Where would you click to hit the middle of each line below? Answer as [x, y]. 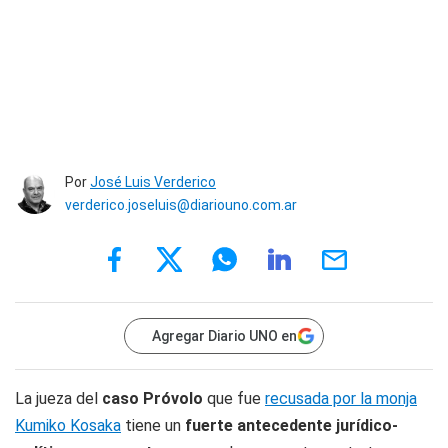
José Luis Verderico [153, 182]
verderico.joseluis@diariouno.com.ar [181, 205]
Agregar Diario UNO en [224, 336]
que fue [234, 398]
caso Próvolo [152, 398]
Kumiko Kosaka [68, 425]
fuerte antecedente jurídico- [291, 425]
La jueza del [58, 398]
